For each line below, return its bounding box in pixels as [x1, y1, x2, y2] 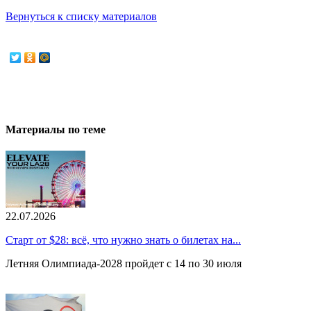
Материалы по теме [6, 124, 106, 136]
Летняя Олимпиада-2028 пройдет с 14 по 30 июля [6, 258, 242, 270]
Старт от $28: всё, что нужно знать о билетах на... [6, 234, 241, 246]
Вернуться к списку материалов [6, 10, 157, 22]
